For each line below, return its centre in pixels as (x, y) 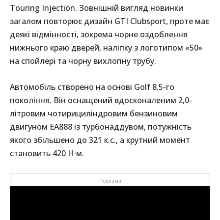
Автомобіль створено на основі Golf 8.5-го (92, 87)
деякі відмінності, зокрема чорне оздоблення (99, 35)
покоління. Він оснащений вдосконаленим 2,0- (101, 100)
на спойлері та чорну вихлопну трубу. (83, 61)
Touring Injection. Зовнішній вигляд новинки (96, 8)
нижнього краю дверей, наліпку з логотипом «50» (106, 48)
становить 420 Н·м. (47, 153)
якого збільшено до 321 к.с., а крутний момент (100, 140)
